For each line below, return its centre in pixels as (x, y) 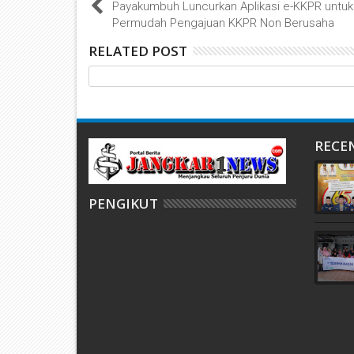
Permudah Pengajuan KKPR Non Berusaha (223, 23)
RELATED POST (138, 51)
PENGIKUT (123, 204)
